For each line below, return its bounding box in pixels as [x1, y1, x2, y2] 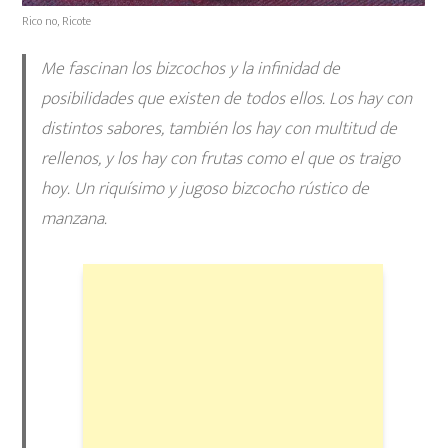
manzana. [40, 203, 107, 234]
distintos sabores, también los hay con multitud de [40, 113, 397, 144]
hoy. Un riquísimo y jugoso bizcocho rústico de [40, 173, 369, 204]
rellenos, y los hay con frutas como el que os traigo [40, 143, 400, 174]
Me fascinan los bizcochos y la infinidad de [40, 53, 340, 84]
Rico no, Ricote [22, 10, 92, 31]
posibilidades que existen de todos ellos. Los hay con [40, 83, 412, 114]
